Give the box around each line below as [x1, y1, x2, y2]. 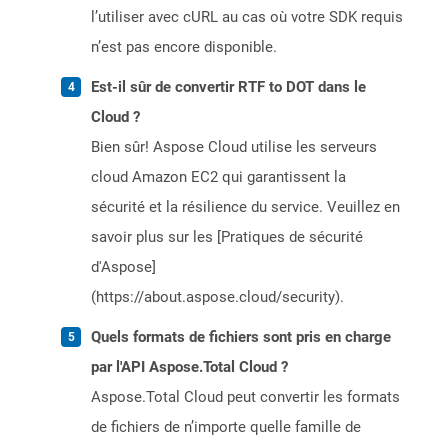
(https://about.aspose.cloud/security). [91, 288, 344, 307]
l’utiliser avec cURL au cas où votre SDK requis [91, 8, 403, 27]
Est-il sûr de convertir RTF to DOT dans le [91, 78, 366, 97]
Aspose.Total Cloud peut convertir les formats [91, 388, 400, 407]
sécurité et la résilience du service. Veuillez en [91, 198, 400, 217]
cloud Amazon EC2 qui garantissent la [91, 168, 346, 187]
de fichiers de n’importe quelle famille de [91, 418, 361, 437]
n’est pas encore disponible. [91, 38, 277, 57]
